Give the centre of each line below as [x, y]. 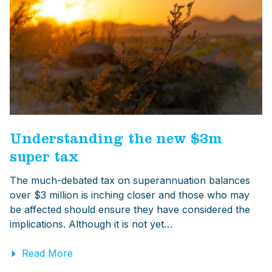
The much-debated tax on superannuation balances [130, 180]
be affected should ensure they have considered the [130, 209]
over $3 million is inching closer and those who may [130, 195]
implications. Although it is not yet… [91, 224]
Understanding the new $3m [116, 141]
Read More [47, 253]
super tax [44, 159]
